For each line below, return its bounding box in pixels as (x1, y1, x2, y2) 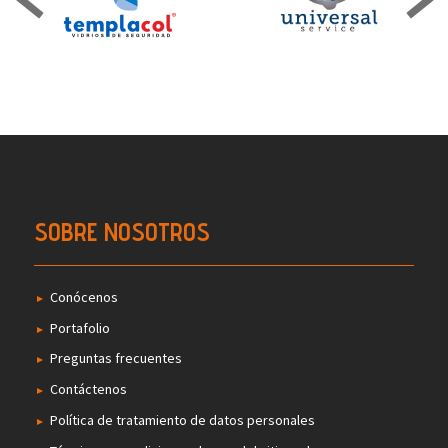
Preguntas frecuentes (49, 349, 182, 368)
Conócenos (49, 287, 118, 306)
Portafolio (49, 318, 110, 337)
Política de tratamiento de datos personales (49, 411, 315, 430)
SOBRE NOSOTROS (33, 216, 210, 247)
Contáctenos (49, 380, 127, 399)
